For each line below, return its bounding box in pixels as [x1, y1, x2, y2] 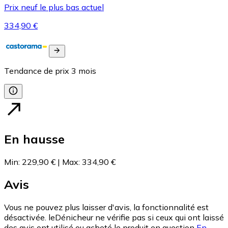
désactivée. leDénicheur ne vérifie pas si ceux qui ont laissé [4, 212, 224, 223]
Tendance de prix [4, 65, 69, 76]
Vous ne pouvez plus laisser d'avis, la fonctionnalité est [4, 202, 209, 213]
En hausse [4, 131, 65, 147]
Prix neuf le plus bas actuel [4, 2, 104, 12]
